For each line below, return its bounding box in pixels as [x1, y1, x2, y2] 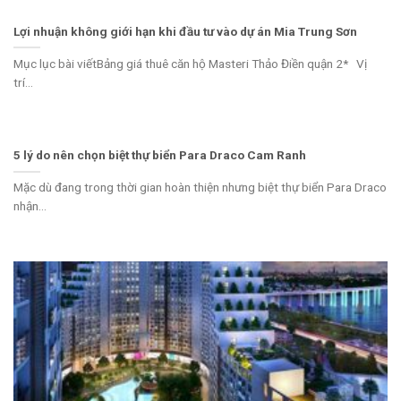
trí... [13, 74, 33, 90]
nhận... [13, 199, 47, 214]
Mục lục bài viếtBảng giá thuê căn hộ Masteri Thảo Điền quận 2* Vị [13, 55, 367, 71]
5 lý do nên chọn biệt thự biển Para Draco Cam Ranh [13, 148, 306, 163]
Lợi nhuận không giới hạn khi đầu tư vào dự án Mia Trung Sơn [13, 23, 357, 38]
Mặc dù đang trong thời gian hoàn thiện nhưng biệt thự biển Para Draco [13, 180, 387, 195]
